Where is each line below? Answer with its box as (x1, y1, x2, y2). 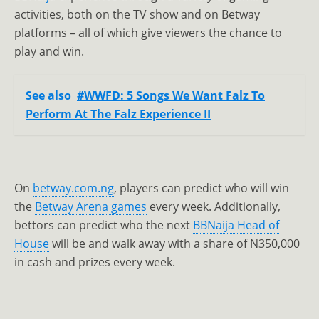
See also (26, 88, 71, 103)
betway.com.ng (33, 180, 114, 196)
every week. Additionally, (147, 199, 281, 214)
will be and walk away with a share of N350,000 (49, 236, 300, 251)
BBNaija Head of (193, 217, 279, 233)
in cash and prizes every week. (14, 254, 175, 270)
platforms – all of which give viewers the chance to (14, 25, 282, 41)
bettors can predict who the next (14, 217, 193, 233)
